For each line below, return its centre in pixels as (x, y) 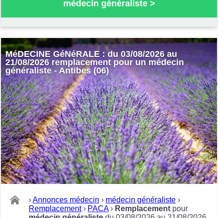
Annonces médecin (66, 200)
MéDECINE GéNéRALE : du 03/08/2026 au (91, 54)
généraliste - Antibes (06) (57, 71)
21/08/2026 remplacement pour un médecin (94, 63)
